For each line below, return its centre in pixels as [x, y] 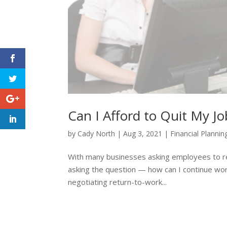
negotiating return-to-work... [118, 182]
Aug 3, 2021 [143, 134]
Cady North [97, 134]
